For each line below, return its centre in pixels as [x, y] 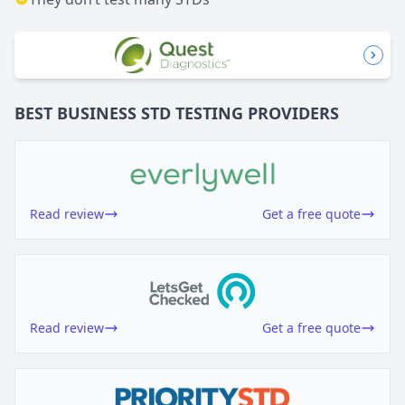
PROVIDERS [293, 113]
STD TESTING [192, 113]
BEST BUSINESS [75, 113]
